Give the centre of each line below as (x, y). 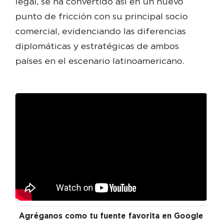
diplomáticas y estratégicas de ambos (97, 46)
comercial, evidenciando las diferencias (100, 31)
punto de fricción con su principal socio (101, 16)
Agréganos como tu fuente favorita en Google (111, 216)
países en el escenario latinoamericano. (100, 60)
